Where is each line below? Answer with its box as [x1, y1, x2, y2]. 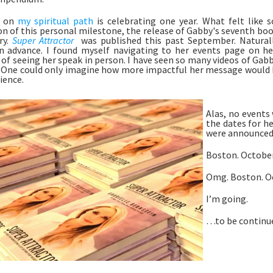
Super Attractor [12, 34, 74, 46]
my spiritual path [17, 14, 93, 27]
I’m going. [205, 192, 250, 205]
